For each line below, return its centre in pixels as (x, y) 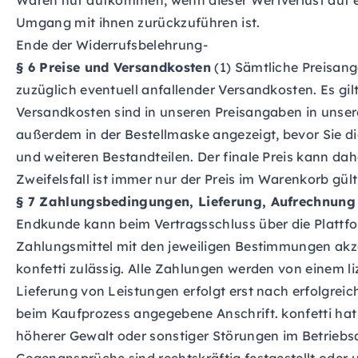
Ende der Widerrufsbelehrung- (112, 45)
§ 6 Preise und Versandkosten (113, 67)
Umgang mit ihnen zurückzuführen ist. (138, 22)
